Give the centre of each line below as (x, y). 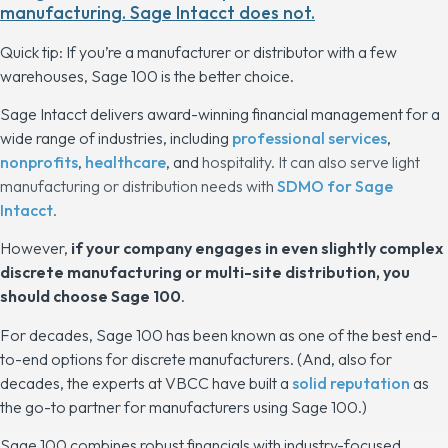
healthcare (125, 161)
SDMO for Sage (335, 185)
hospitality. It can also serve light (309, 161)
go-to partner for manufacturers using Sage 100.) (194, 406)
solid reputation (351, 382)
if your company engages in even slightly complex (257, 248)
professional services (309, 137)
